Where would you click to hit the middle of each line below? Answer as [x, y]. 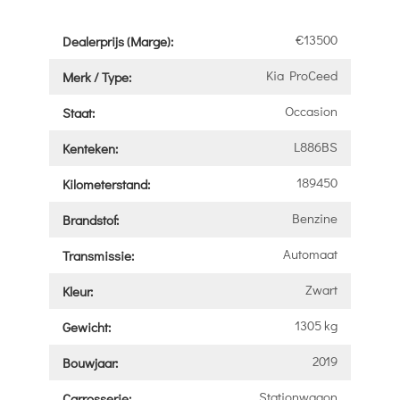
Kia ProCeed [302, 75]
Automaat [311, 253]
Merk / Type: [96, 76]
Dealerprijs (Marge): [117, 41]
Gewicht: [86, 326]
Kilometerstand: [106, 183]
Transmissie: [98, 255]
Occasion [312, 110]
